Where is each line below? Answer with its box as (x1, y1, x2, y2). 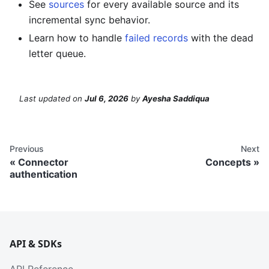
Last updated (19, 93, 70, 103)
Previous (10, 143, 44, 154)
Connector (18, 156, 68, 168)
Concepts (205, 156, 251, 168)
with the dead (188, 32, 253, 44)
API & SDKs (10, 237, 62, 250)
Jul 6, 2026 (85, 93, 128, 103)
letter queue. (29, 47, 86, 60)
